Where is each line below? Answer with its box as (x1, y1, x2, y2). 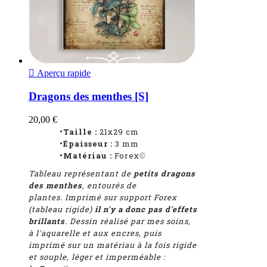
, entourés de (82, 180, 136, 191)
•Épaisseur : (29, 138, 113, 150)
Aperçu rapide (35, 67, 91, 78)
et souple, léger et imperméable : (29, 252, 166, 263)
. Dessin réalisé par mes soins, (65, 216, 191, 227)
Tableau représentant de (29, 168, 133, 179)
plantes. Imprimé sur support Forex (29, 192, 177, 203)
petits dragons (133, 168, 195, 179)
